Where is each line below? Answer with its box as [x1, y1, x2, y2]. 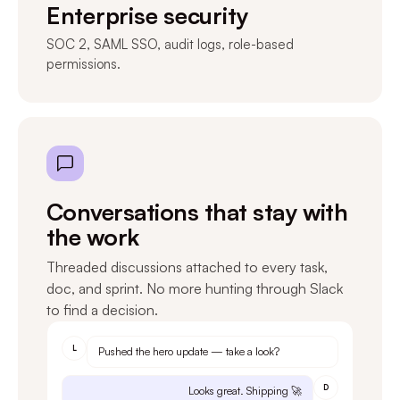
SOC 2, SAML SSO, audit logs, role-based [46, 35, 294, 53]
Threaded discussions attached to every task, [46, 257, 328, 276]
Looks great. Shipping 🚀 [188, 383, 302, 397]
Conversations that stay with [46, 196, 348, 226]
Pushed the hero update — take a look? [98, 344, 279, 358]
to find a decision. [46, 300, 158, 319]
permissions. [46, 54, 121, 72]
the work [46, 221, 139, 251]
